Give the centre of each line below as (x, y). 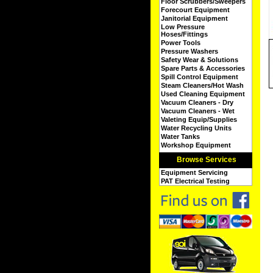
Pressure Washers (189, 51)
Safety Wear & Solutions (199, 60)
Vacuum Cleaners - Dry (197, 102)
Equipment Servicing (194, 172)
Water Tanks (180, 136)
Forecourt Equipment (195, 10)
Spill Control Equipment (199, 77)
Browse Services (206, 160)
